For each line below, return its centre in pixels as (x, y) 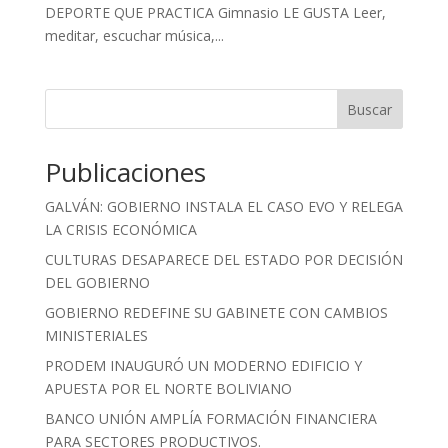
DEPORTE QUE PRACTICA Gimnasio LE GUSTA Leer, (215, 13)
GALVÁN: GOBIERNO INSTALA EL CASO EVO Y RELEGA (223, 207)
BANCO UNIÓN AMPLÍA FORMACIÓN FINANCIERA (210, 419)
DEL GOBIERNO (97, 283)
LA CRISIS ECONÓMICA (120, 230)
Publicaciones (125, 172)
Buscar (370, 110)
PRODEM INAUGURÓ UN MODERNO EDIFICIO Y (203, 366)
